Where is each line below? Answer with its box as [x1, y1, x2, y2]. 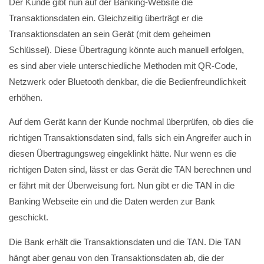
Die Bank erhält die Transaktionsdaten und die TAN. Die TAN [9, 236, 241, 247]
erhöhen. [9, 92, 42, 103]
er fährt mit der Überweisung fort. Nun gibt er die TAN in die [9, 180, 235, 191]
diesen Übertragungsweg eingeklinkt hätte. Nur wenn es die [9, 148, 236, 159]
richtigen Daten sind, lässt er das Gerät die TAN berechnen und [9, 164, 251, 175]
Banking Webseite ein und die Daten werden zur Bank [9, 196, 215, 207]
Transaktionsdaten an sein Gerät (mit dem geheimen [9, 28, 210, 39]
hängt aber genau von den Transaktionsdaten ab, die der [9, 252, 224, 263]
